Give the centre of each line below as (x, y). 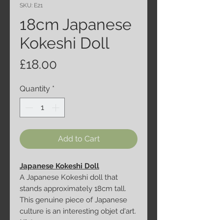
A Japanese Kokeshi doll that (69, 178)
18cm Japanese (76, 25)
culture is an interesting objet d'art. (78, 211)
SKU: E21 (31, 6)
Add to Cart (79, 139)
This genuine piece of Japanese (73, 200)
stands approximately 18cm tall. (73, 189)
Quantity (35, 89)
